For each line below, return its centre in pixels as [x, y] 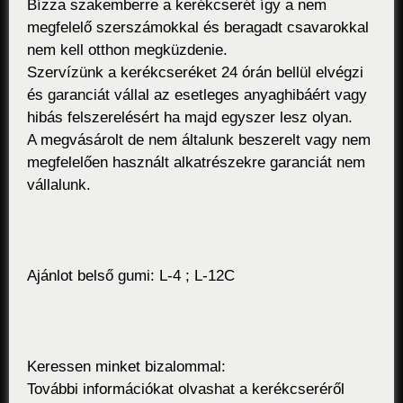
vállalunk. [59, 185]
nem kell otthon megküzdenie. [127, 50]
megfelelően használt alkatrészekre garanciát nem [196, 163]
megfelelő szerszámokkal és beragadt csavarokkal [198, 28]
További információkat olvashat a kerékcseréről [186, 390]
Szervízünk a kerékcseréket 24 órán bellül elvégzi [195, 73]
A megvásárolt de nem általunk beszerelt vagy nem [199, 140]
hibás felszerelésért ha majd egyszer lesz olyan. [190, 118]
